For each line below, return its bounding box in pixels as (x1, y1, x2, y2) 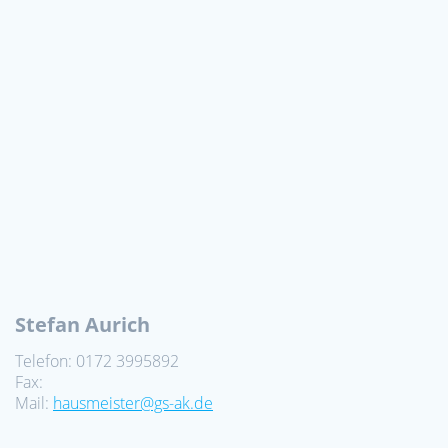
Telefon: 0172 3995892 (15, 349, 179, 372)
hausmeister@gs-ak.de (53, 391, 213, 414)
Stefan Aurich (15, 310, 150, 338)
